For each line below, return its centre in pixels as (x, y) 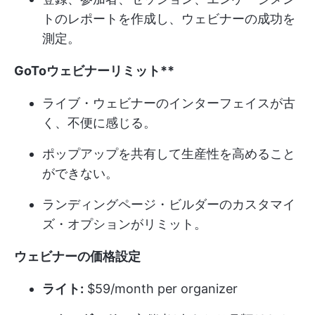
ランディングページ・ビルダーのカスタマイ (169, 204)
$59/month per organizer (161, 288)
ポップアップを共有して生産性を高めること (169, 153)
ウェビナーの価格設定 (77, 256)
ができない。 (80, 173)
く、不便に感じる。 (99, 122)
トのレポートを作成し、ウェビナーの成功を (169, 18)
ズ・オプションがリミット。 (124, 224)
